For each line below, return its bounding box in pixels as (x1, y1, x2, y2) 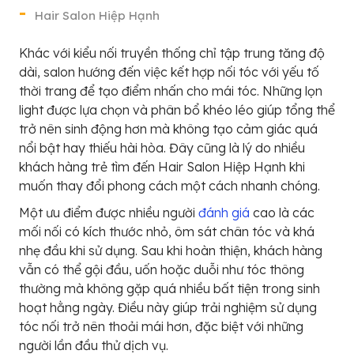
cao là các (250, 204, 314, 220)
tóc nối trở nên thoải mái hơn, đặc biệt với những (19, 318, 303, 334)
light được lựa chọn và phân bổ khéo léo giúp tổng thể (19, 101, 335, 118)
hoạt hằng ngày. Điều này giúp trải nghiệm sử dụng (19, 299, 317, 315)
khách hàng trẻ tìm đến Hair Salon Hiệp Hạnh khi (19, 158, 305, 175)
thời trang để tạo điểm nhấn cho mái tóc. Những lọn (19, 82, 322, 99)
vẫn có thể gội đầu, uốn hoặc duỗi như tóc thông (19, 261, 304, 277)
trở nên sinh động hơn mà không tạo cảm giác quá (19, 120, 318, 137)
